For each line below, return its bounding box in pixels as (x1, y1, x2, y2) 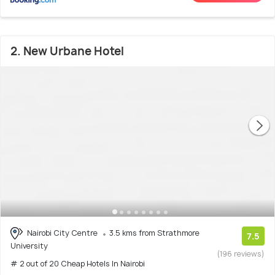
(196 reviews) (217, 248, 265, 259)
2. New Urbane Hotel (10, 43, 124, 59)
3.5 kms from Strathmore (109, 227, 199, 238)
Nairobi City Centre (25, 227, 99, 238)
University (10, 241, 48, 252)
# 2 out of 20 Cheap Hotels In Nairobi (10, 258, 145, 269)
